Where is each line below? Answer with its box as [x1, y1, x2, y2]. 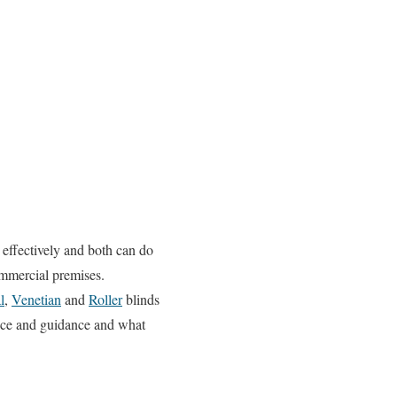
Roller [89, 290, 122, 309]
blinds [122, 290, 160, 309]
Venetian [12, 290, 61, 309]
